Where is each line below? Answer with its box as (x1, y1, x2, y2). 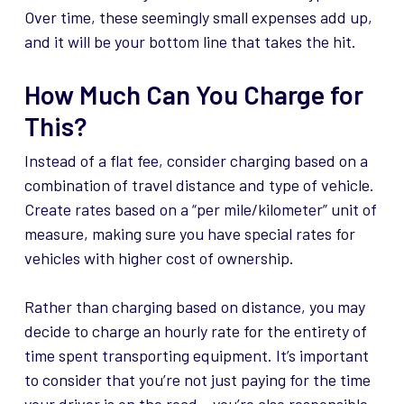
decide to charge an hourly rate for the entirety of (23, 321, 367, 342)
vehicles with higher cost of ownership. (23, 248, 294, 269)
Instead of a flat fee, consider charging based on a (23, 151, 368, 171)
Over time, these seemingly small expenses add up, (23, 7, 372, 28)
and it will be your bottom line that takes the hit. (23, 32, 356, 52)
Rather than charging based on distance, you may (23, 297, 365, 317)
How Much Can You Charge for (23, 78, 363, 111)
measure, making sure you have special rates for (23, 224, 355, 244)
